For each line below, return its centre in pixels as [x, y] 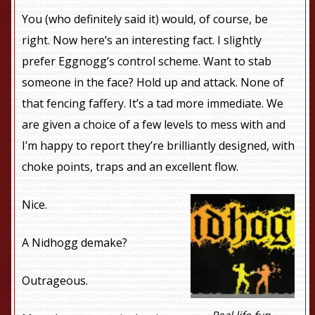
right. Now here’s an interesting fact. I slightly [142, 40]
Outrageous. [55, 280]
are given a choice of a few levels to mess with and [154, 124]
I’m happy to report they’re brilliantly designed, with [159, 145]
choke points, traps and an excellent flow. [130, 166]
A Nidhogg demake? [75, 242]
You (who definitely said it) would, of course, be [145, 19]
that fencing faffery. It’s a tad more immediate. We [153, 103]
